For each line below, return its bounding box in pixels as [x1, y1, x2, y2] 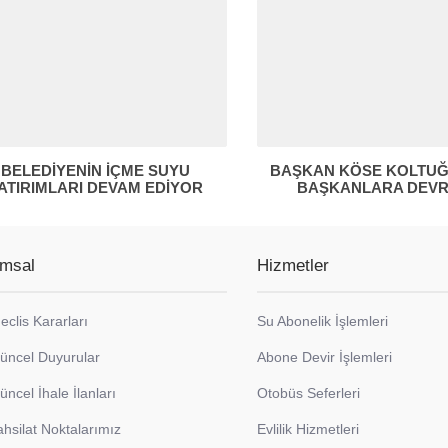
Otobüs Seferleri [257, 384, 361, 401]
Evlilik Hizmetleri [257, 420, 360, 437]
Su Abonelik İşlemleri [257, 312, 389, 329]
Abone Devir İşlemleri [257, 348, 393, 365]
